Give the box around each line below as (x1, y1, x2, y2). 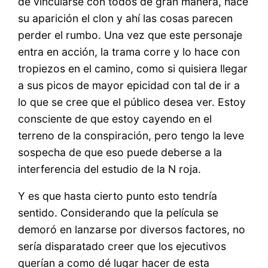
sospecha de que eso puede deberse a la (18, 145, 223, 159)
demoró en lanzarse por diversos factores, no (18, 223, 246, 236)
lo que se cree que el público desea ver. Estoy (18, 95, 246, 108)
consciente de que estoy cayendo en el (18, 112, 212, 125)
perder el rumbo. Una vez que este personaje (18, 28, 243, 41)
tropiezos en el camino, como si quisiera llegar (18, 62, 248, 75)
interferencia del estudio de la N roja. (18, 162, 202, 175)
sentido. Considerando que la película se (18, 206, 219, 220)
